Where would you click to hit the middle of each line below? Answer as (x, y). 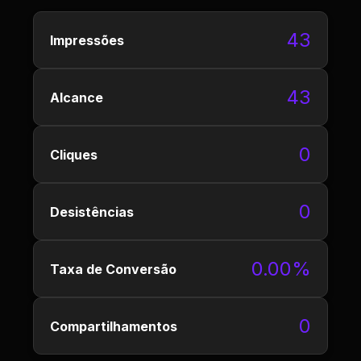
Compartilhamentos (114, 326)
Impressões (87, 40)
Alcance (77, 97)
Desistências (92, 212)
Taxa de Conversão (113, 269)
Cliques (74, 154)
